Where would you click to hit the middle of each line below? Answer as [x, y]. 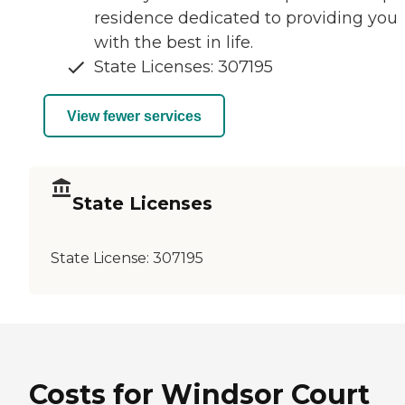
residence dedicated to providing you [246, 19]
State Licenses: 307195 [184, 67]
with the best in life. [174, 43]
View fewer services [134, 116]
